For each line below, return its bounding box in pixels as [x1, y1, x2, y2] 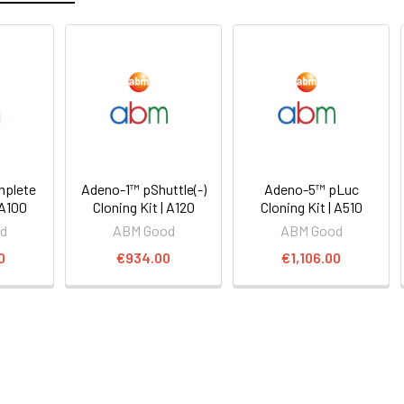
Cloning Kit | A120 [92, 198, 195, 216]
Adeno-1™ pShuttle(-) [80, 180, 207, 197]
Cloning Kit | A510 [260, 198, 363, 216]
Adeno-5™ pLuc [263, 180, 359, 197]
